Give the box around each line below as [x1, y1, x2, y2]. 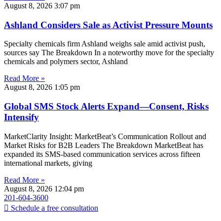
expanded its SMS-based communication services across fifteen [4, 149, 200, 158]
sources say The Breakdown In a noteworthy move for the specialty [4, 48, 214, 57]
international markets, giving [4, 158, 92, 167]
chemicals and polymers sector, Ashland [4, 57, 128, 66]
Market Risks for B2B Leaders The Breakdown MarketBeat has [4, 141, 203, 149]
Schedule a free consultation [11, 203, 98, 212]
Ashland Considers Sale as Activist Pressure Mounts [4, 19, 213, 30]
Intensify [4, 112, 39, 123]
